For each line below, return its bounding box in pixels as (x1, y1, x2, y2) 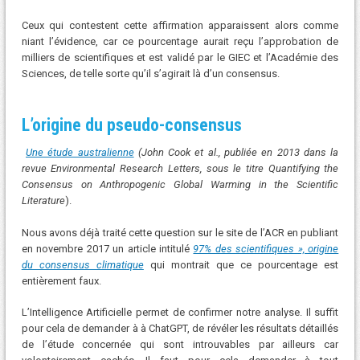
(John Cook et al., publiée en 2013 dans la (133, 146, 339, 159)
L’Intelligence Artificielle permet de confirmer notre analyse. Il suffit (21, 306, 339, 319)
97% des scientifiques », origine (193, 242, 339, 255)
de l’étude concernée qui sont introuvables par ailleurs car (21, 338, 339, 351)
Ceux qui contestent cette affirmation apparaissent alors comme (21, 19, 339, 32)
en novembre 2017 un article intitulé (21, 242, 194, 255)
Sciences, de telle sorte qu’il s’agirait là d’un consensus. (21, 67, 280, 80)
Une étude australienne (26, 146, 134, 159)
